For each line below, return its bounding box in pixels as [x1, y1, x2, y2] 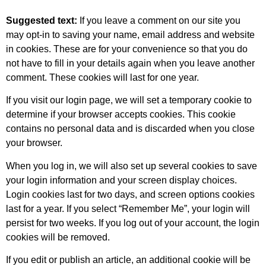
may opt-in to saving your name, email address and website [6, 29, 255, 40]
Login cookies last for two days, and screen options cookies [6, 189, 255, 199]
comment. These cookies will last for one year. [6, 72, 199, 83]
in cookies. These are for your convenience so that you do [6, 43, 248, 54]
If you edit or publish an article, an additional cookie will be [6, 254, 251, 265]
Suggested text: [6, 15, 80, 26]
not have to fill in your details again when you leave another [6, 58, 255, 68]
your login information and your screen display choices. [6, 175, 237, 185]
